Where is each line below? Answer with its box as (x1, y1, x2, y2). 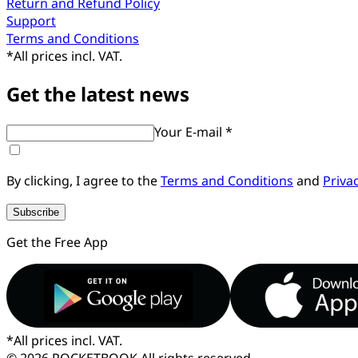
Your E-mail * (154, 122, 233, 141)
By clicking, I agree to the (6, 171, 161, 189)
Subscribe (13, 205, 59, 218)
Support (6, 11, 56, 30)
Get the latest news (6, 80, 189, 107)
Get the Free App (6, 233, 108, 251)
